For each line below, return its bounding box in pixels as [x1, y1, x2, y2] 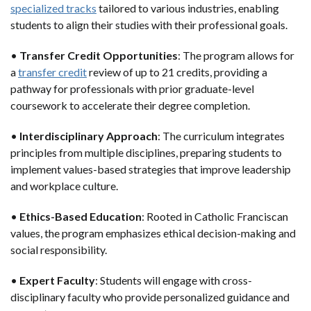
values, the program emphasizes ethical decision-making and [10, 226, 296, 239]
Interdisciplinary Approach [19, 128, 158, 142]
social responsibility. [10, 242, 109, 256]
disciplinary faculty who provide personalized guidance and [10, 289, 289, 303]
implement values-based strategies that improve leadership [10, 162, 291, 176]
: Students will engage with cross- [95, 273, 252, 287]
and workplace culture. [10, 178, 120, 192]
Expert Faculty [19, 273, 95, 287]
